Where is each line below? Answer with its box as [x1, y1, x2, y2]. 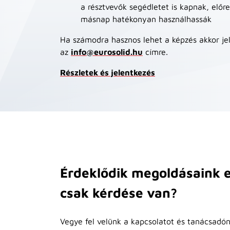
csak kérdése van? [60, 185, 177, 201]
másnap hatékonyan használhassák [81, 14, 212, 24]
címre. [143, 47, 170, 56]
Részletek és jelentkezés [60, 68, 155, 77]
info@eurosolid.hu [71, 47, 143, 56]
